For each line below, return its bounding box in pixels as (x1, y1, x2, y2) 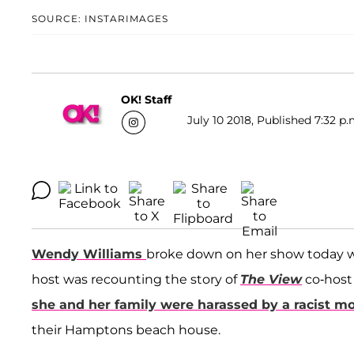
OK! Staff (121, 92, 171, 107)
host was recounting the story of (32, 272, 240, 288)
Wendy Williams (32, 247, 142, 262)
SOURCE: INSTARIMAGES (32, 13, 168, 25)
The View (240, 272, 302, 288)
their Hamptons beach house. (32, 322, 220, 338)
